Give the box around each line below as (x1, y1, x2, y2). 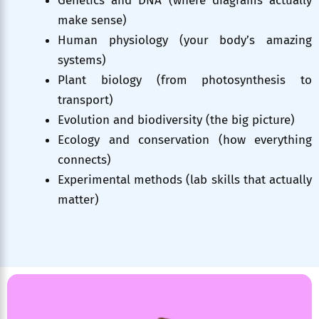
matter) (58, 192, 99, 208)
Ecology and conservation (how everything (58, 132, 312, 148)
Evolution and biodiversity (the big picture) (58, 113, 295, 128)
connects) (58, 152, 111, 168)
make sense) (58, 13, 127, 28)
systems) (58, 53, 106, 68)
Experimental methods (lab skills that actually (58, 172, 312, 188)
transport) (58, 93, 113, 108)
